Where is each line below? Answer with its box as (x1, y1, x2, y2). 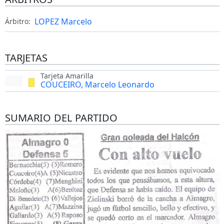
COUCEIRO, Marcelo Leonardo (40, 79, 154, 90)
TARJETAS (4, 51, 47, 65)
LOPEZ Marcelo (34, 16, 92, 27)
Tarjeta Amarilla (40, 71, 93, 81)
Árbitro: (4, 16, 30, 26)
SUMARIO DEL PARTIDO (4, 111, 117, 125)
